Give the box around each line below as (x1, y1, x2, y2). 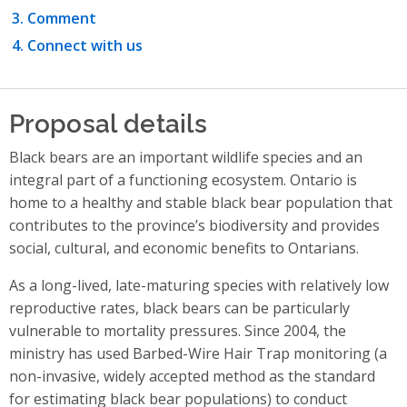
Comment (27, 8, 96, 29)
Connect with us (27, 35, 143, 56)
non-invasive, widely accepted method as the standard (9, 366, 375, 387)
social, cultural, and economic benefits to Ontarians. (9, 238, 359, 259)
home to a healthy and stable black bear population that (9, 193, 392, 213)
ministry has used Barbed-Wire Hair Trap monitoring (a (9, 343, 387, 364)
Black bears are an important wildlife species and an (9, 147, 362, 168)
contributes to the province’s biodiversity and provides (9, 215, 380, 236)
